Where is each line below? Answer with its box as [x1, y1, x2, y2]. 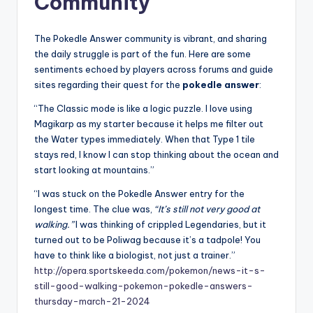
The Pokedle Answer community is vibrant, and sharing [34, 33, 267, 45]
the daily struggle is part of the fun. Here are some [34, 48, 251, 60]
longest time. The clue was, [34, 203, 154, 215]
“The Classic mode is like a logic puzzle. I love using [34, 103, 252, 115]
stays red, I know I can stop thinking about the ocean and [34, 149, 279, 161]
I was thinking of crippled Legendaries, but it [73, 219, 266, 231]
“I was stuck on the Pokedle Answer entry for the [34, 188, 245, 200]
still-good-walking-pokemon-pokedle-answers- [34, 280, 253, 292]
